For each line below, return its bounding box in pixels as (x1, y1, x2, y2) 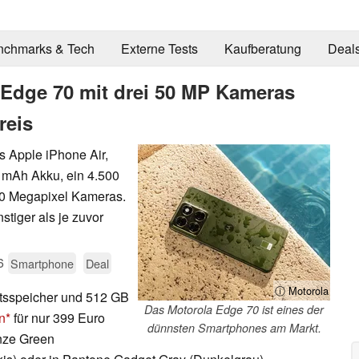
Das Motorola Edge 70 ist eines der (144, 301, 324, 317)
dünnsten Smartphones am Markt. (147, 319, 321, 336)
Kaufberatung (224, 39, 301, 58)
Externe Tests (120, 39, 198, 58)
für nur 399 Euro (10, 308, 105, 327)
